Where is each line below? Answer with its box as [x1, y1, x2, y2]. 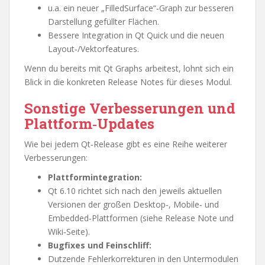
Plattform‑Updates [24, 114, 154, 133]
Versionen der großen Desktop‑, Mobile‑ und [48, 199, 219, 210]
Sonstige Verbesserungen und [24, 99, 235, 118]
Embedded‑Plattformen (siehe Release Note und [48, 212, 234, 224]
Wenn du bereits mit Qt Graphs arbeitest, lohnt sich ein [24, 63, 234, 74]
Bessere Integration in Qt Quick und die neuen [48, 30, 224, 41]
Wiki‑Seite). [48, 226, 90, 237]
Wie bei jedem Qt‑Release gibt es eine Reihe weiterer [24, 138, 227, 150]
